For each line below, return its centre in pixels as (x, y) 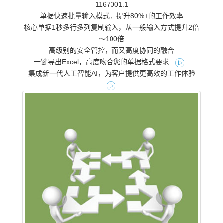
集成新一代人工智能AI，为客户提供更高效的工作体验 (111, 73)
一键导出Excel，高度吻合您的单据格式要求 (103, 62)
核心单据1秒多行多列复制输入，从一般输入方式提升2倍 (111, 28)
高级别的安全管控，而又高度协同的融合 (111, 51)
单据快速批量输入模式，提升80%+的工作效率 (111, 16)
